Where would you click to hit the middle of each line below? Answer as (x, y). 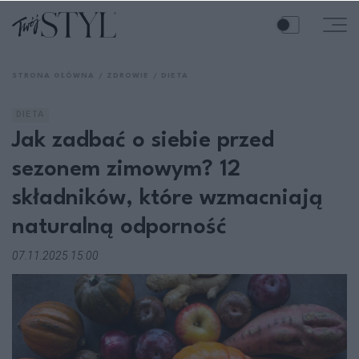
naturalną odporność (119, 228)
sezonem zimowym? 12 (126, 170)
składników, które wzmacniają (167, 199)
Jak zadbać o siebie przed (143, 141)
